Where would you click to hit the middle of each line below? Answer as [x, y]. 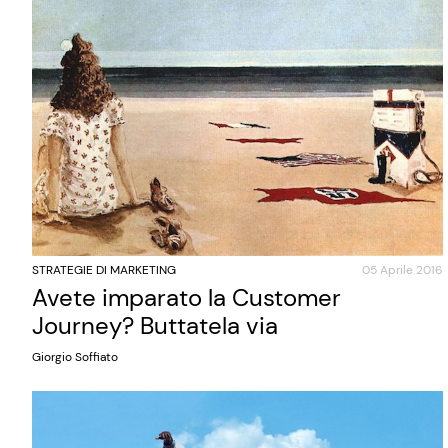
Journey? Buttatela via [155, 325]
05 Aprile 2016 [402, 269]
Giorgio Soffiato [75, 356]
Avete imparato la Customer [186, 297]
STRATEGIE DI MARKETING [104, 269]
